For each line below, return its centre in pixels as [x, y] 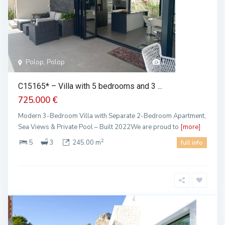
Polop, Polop [45, 62]
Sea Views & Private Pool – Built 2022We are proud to [99, 127]
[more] [190, 127]
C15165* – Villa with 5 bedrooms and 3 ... [90, 86]
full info [192, 143]
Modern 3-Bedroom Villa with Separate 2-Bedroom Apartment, [112, 116]
